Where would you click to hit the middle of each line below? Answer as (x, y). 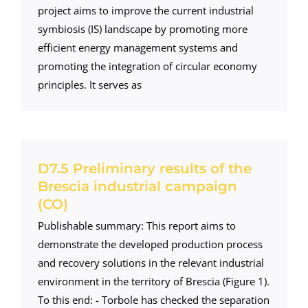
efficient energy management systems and (137, 47)
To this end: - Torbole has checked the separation (153, 299)
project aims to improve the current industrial (145, 10)
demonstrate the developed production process (150, 244)
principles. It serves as (89, 84)
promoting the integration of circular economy (147, 66)
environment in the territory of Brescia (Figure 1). (153, 281)
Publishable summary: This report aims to (136, 225)
